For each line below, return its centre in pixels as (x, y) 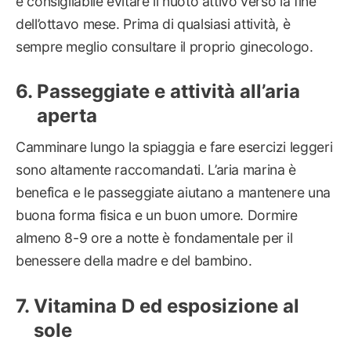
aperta (67, 116)
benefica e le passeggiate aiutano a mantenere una (173, 193)
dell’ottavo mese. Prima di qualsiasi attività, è (153, 24)
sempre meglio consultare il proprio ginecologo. (165, 46)
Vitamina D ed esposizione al (166, 306)
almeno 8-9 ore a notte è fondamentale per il (154, 238)
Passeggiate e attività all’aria (168, 92)
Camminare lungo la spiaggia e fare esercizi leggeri (174, 147)
